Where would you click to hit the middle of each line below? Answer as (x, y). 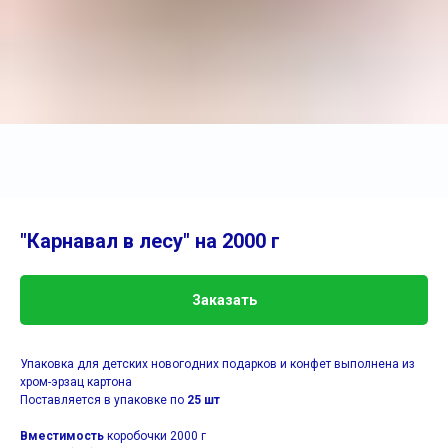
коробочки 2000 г (155, 436)
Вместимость (62, 436)
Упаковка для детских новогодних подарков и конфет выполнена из (217, 364)
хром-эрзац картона (76, 382)
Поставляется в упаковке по (103, 400)
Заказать (224, 300)
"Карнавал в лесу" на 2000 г (150, 241)
